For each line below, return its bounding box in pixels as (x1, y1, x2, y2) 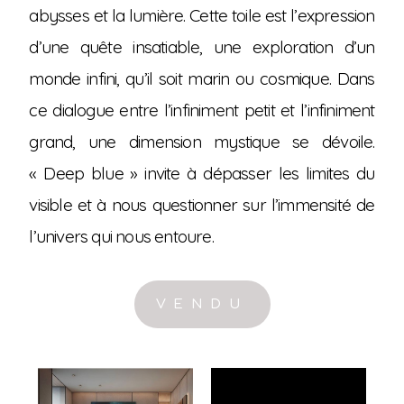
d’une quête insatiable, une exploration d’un (29, 36, 375, 59)
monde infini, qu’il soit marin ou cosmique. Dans (29, 68, 375, 90)
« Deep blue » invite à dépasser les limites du (29, 162, 375, 185)
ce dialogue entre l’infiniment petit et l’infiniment (29, 99, 375, 122)
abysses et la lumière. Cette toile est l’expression (29, 5, 375, 27)
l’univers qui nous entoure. (29, 225, 214, 248)
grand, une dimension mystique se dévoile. (29, 131, 375, 153)
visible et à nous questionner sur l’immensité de (29, 194, 375, 216)
